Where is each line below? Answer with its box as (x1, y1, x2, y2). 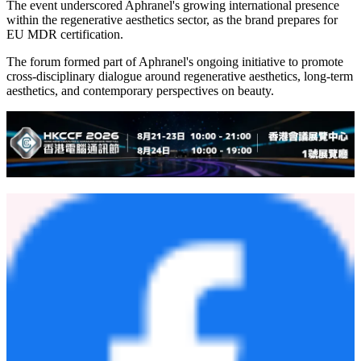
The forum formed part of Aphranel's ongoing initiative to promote (6, 55, 343, 69)
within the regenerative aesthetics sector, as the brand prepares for (6, 13, 338, 27)
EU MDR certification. (6, 27, 123, 42)
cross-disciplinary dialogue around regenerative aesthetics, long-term (6, 69, 353, 84)
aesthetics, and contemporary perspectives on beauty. (6, 84, 274, 98)
